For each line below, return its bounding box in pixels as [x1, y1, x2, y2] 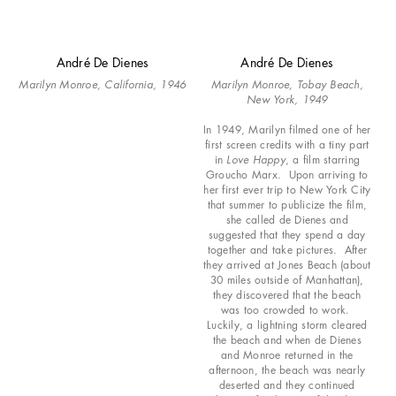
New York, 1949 [247, 92, 328, 108]
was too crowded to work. [220, 302, 354, 318]
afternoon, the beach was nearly [209, 362, 366, 378]
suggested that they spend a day [208, 227, 366, 243]
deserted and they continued [218, 377, 355, 393]
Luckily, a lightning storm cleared [207, 317, 368, 333]
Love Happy [226, 152, 286, 168]
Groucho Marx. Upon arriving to [205, 167, 369, 183]
